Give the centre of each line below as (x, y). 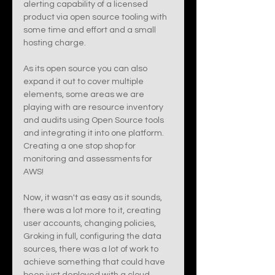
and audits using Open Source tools (95, 120)
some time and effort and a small (91, 30)
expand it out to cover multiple (84, 82)
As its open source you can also (86, 69)
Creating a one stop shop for (80, 146)
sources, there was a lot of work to (92, 249)
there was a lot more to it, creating (93, 211)
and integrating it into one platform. (95, 133)
